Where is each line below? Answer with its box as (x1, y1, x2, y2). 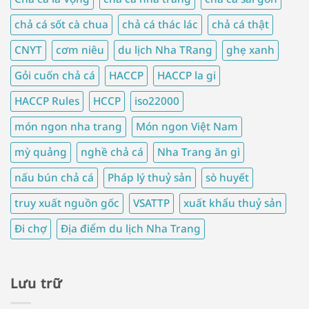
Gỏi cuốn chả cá (14, 68, 95, 83)
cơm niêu (56, 42, 104, 57)
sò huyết (206, 170, 249, 185)
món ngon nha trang (14, 119, 122, 134)
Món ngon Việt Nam (136, 119, 238, 134)
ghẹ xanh (226, 42, 275, 57)
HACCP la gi (157, 68, 216, 83)
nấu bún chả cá (14, 170, 94, 185)
